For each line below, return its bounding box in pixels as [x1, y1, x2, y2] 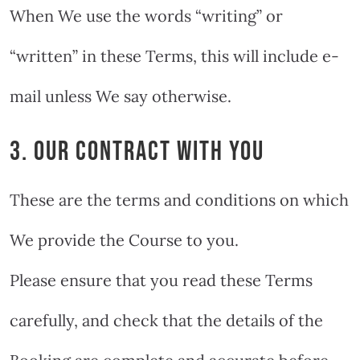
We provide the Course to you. [10, 229, 239, 250]
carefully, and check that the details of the [10, 309, 323, 330]
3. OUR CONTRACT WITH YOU [10, 135, 264, 168]
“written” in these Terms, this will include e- [10, 45, 339, 66]
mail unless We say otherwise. [10, 85, 231, 106]
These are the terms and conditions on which [10, 189, 349, 210]
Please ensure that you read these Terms [10, 269, 313, 290]
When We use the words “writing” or [10, 5, 283, 26]
